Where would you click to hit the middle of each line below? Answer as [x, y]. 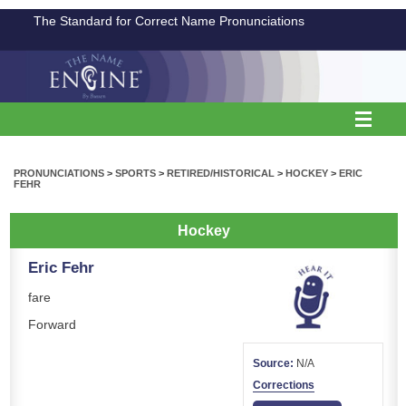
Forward [52, 324]
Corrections [284, 385]
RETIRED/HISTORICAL [221, 173]
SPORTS [135, 173]
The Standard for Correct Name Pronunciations [169, 21]
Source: [273, 363]
